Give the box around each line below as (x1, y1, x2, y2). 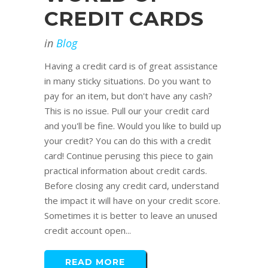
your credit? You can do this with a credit (44, 135, 211, 147)
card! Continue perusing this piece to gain (44, 150, 213, 162)
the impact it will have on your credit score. (44, 194, 220, 207)
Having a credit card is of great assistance (44, 60, 218, 72)
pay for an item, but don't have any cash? (44, 90, 212, 102)
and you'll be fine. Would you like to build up (44, 120, 221, 132)
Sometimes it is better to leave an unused (44, 209, 217, 222)
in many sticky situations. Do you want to (44, 75, 211, 87)
